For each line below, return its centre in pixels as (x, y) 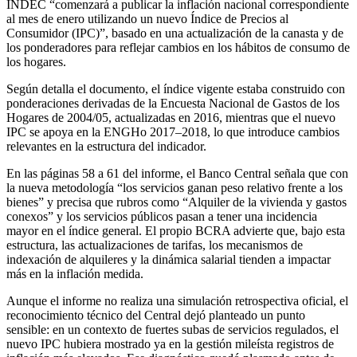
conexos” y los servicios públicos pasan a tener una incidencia (162, 216)
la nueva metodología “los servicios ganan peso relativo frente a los (175, 187)
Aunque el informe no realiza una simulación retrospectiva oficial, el (177, 300)
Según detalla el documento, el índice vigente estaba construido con (176, 88)
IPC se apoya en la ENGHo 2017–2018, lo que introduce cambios (173, 131)
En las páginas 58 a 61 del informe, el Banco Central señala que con (177, 173)
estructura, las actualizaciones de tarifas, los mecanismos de (155, 245)
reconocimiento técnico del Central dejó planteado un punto (156, 315)
